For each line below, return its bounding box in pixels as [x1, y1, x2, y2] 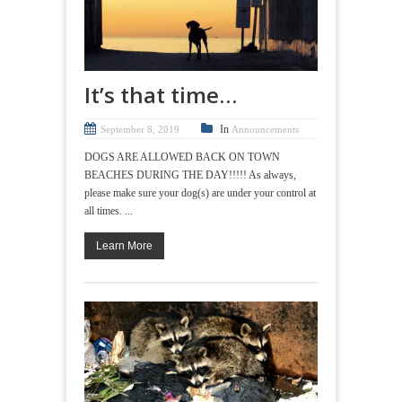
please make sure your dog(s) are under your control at [84, 186, 316, 199]
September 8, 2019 [100, 123, 179, 135]
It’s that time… [84, 79, 237, 109]
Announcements [232, 123, 299, 135]
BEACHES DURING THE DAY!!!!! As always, [84, 168, 296, 181]
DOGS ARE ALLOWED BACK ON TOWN [84, 150, 280, 163]
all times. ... [84, 204, 133, 217]
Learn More [96, 240, 153, 253]
